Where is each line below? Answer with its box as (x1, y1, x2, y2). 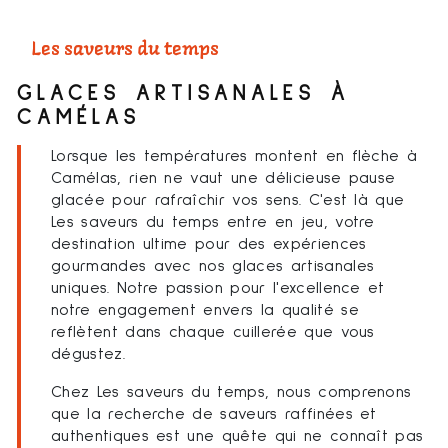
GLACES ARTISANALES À (17, 83, 350, 104)
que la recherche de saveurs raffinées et (51, 405, 377, 422)
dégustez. (51, 345, 125, 362)
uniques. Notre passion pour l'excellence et (51, 279, 385, 296)
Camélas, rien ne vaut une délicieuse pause (51, 169, 396, 186)
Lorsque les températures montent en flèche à (51, 147, 418, 164)
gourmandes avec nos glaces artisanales (51, 257, 375, 274)
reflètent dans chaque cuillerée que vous (51, 323, 375, 340)
